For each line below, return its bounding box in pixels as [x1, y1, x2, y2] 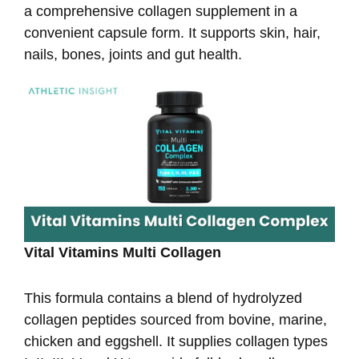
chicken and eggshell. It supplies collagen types [24, 333, 328, 350]
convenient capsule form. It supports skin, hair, [24, 24, 321, 41]
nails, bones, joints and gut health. [24, 46, 242, 63]
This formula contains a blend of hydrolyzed [24, 290, 302, 307]
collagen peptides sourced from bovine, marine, [24, 312, 327, 329]
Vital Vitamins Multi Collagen [24, 244, 221, 261]
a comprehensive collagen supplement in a [24, 2, 297, 19]
